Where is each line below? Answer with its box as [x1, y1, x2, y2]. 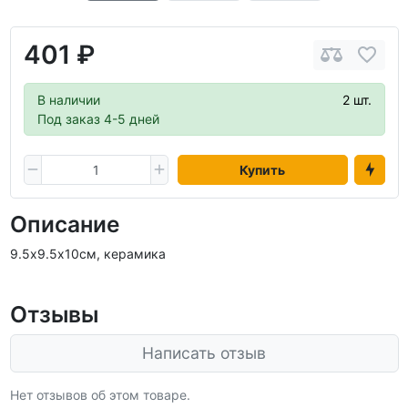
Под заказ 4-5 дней [36, 110, 159, 127]
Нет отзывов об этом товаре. [9, 387, 190, 403]
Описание [9, 210, 120, 238]
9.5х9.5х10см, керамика [9, 246, 166, 261]
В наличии [36, 91, 100, 107]
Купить [240, 161, 286, 178]
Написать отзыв [142, 343, 266, 362]
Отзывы [9, 301, 98, 328]
